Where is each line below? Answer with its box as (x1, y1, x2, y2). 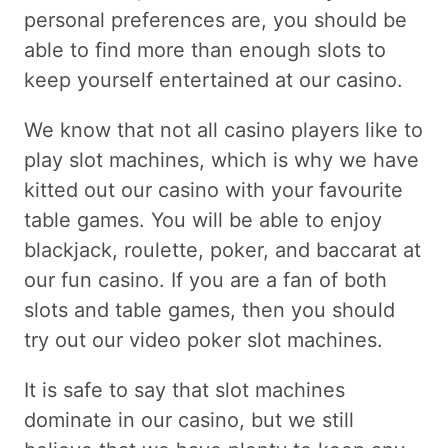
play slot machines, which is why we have (24, 147, 419, 172)
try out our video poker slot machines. (24, 327, 383, 352)
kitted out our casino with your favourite (24, 177, 403, 202)
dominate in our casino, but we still (24, 407, 354, 432)
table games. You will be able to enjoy (24, 207, 382, 232)
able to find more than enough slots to (24, 37, 386, 62)
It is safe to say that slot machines (24, 377, 345, 402)
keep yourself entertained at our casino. (24, 67, 403, 92)
